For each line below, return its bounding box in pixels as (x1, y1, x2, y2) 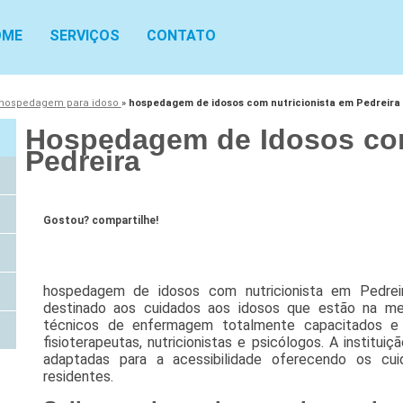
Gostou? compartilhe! (42, 214, 158, 228)
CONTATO (147, 27, 216, 44)
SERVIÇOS (49, 27, 120, 44)
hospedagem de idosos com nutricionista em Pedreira (128, 96, 400, 109)
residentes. (42, 368, 113, 386)
